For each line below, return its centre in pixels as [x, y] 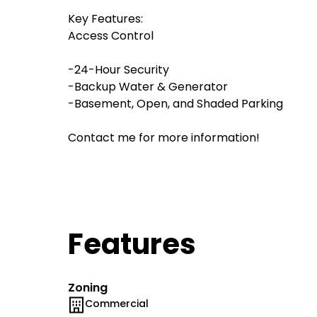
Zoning [88, 288]
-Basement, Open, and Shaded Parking [175, 104]
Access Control [111, 36]
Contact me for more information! [164, 138]
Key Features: [105, 19]
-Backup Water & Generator [148, 87]
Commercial [117, 304]
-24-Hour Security [119, 70]
